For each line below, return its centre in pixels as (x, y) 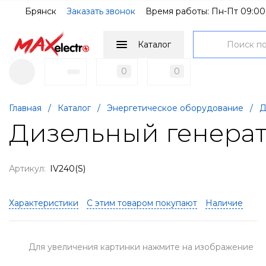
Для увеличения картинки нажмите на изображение (141, 247)
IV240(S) (68, 168)
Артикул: (27, 168)
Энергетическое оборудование (175, 108)
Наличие (224, 203)
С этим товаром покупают (142, 203)
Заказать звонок (101, 11)
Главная (25, 108)
